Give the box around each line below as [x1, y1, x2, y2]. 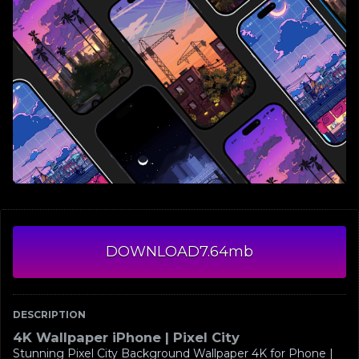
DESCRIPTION [13, 309, 86, 321]
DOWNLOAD [106, 243, 200, 261]
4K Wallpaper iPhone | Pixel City [13, 329, 240, 346]
